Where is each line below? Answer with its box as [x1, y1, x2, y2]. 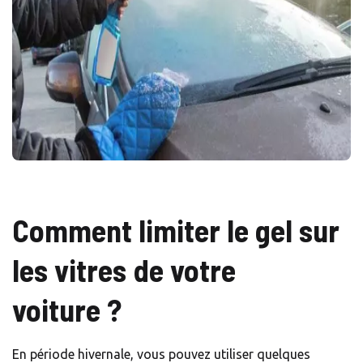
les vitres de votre [12, 251, 236, 289]
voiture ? [12, 291, 122, 329]
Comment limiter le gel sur [12, 211, 340, 250]
